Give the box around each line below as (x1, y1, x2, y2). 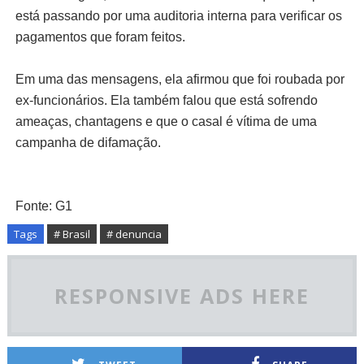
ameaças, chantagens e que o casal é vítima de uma (15, 115, 317, 129)
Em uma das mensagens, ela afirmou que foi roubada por (15, 72, 344, 87)
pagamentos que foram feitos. (15, 30, 185, 45)
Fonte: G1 (15, 199, 72, 214)
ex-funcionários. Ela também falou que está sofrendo (15, 93, 318, 108)
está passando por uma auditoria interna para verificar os (15, 9, 342, 24)
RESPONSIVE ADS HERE (54, 282, 310, 310)
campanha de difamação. (15, 136, 161, 150)
